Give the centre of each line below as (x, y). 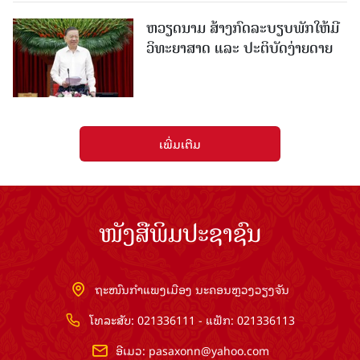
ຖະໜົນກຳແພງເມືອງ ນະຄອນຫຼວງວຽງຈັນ (192, 288)
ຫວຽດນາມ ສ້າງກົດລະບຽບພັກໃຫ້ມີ (243, 29)
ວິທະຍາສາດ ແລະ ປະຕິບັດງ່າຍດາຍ (239, 49)
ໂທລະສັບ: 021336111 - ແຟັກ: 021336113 (192, 319)
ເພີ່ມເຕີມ (180, 143)
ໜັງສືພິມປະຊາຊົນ (180, 233)
